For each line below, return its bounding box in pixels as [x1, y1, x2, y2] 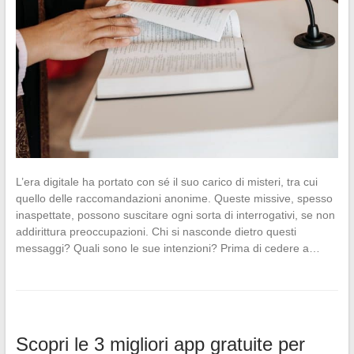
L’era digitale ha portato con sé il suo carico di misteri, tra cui [15, 175, 318, 188]
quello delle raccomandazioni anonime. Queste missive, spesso [15, 191, 333, 205]
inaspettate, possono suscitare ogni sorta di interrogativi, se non [15, 208, 335, 221]
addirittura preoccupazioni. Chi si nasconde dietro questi [15, 224, 296, 238]
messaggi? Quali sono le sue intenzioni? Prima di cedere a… [15, 241, 320, 254]
